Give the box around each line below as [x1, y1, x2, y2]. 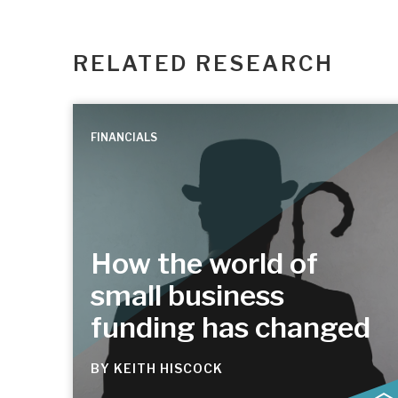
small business [91, 278, 284, 314]
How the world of [91, 246, 318, 282]
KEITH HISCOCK [114, 361, 223, 377]
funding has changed [91, 310, 370, 346]
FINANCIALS [91, 131, 157, 145]
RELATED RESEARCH [73, 51, 334, 77]
